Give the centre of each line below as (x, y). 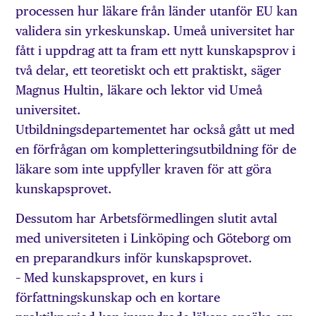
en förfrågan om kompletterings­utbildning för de (156, 149)
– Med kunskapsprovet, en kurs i (110, 278)
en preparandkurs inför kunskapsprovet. (134, 258)
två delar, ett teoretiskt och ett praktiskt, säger (149, 70)
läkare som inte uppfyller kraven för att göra (144, 169)
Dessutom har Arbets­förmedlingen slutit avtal (147, 219)
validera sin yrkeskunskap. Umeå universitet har (156, 30)
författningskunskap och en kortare (118, 298)
